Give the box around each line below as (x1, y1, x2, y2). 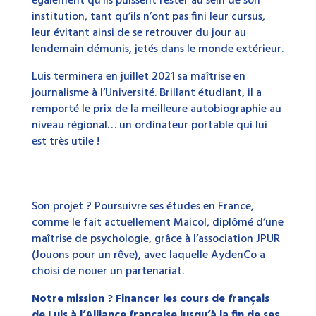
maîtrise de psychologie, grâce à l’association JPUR (31, 229, 280, 248)
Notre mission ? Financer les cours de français (31, 289, 269, 308)
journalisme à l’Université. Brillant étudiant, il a (31, 83, 262, 102)
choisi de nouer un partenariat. (31, 262, 184, 281)
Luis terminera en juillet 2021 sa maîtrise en (31, 67, 245, 86)
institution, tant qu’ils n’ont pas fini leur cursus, (31, 7, 265, 26)
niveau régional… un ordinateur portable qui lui (31, 116, 267, 135)
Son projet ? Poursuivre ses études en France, (31, 197, 254, 216)
